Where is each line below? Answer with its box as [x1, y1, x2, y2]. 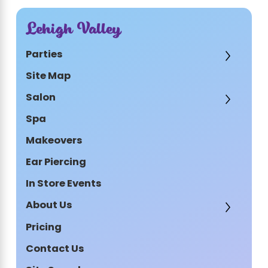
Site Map [25, 71, 71, 81]
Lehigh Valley [25, 14, 121, 44]
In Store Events [25, 179, 102, 190]
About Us [25, 201, 72, 211]
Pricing [25, 223, 62, 233]
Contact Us [25, 244, 84, 254]
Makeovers [25, 136, 83, 147]
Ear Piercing [25, 158, 86, 168]
